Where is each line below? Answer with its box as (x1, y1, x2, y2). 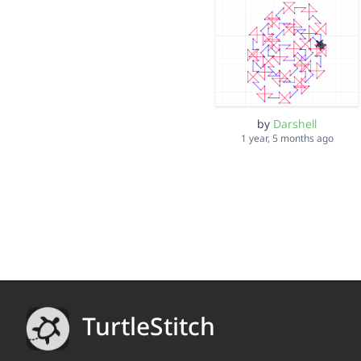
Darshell (273, 116, 317, 132)
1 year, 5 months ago (240, 131, 334, 146)
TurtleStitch (82, 309, 215, 343)
